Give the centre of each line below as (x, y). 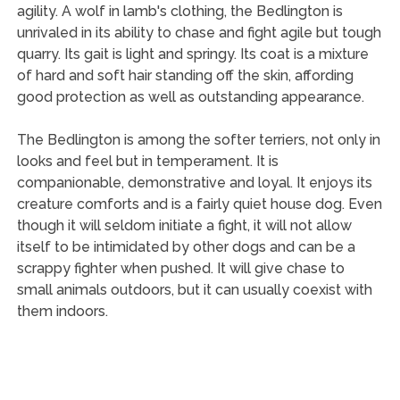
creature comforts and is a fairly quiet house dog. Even (199, 204)
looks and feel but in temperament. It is (147, 161)
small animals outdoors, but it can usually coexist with (194, 290)
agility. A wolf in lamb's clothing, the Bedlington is (179, 11)
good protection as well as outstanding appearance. (190, 97)
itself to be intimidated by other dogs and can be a (186, 247)
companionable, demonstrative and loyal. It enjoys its (194, 183)
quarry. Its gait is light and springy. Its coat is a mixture (192, 54)
